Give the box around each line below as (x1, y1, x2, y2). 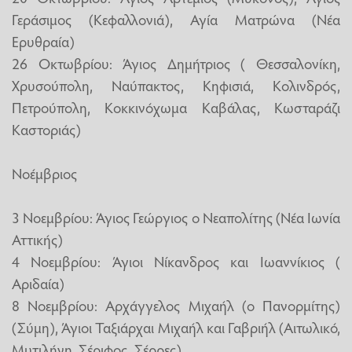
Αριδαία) (12, 272, 64, 293)
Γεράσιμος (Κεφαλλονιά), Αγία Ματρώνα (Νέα (12, 8, 340, 29)
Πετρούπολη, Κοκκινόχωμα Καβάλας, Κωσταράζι (12, 96, 340, 117)
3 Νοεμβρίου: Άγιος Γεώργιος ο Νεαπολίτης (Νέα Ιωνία (12, 206, 340, 227)
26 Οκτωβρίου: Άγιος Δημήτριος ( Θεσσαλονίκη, (12, 52, 340, 73)
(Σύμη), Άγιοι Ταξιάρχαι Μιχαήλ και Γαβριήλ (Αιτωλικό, (12, 316, 340, 337)
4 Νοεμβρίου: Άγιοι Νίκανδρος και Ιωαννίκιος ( (12, 250, 340, 271)
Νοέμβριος (12, 162, 77, 183)
